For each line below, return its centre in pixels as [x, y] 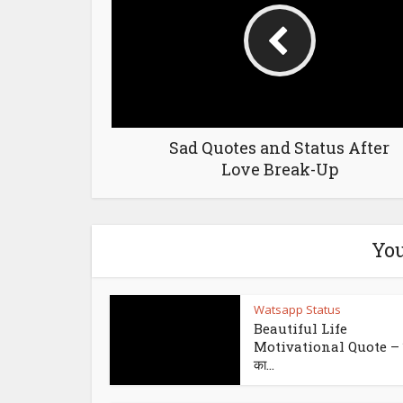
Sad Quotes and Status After [279, 148]
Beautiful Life [300, 329]
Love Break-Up [279, 170]
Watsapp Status [297, 310]
